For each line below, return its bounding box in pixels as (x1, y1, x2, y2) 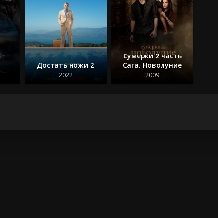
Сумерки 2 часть (123, 51, 182, 60)
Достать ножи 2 (37, 60, 94, 70)
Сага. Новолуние (123, 60, 182, 70)
